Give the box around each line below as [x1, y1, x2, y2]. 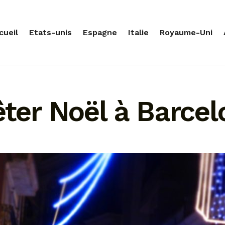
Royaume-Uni [160, 27, 212, 37]
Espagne [83, 27, 117, 37]
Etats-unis [29, 27, 72, 37]
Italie [128, 27, 149, 37]
